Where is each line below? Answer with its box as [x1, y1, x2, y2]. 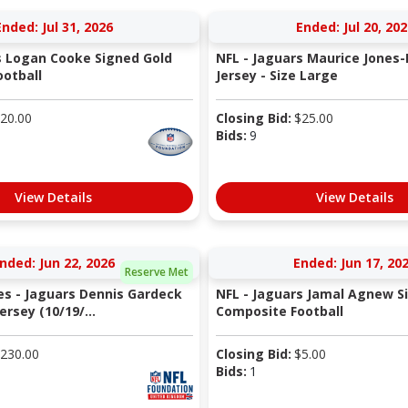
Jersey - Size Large [215, 66, 338, 85]
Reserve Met [125, 263, 189, 280]
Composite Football [215, 302, 343, 321]
